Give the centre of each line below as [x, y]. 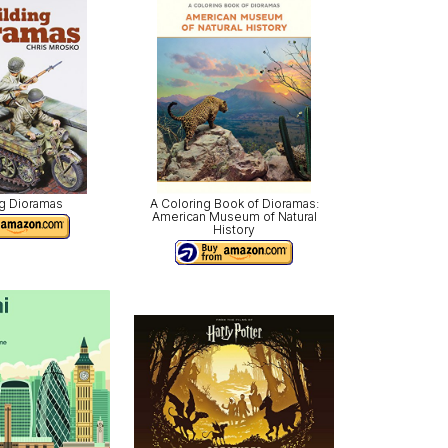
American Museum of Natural [234, 216]
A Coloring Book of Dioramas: [234, 203]
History [234, 229]
